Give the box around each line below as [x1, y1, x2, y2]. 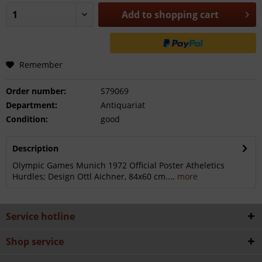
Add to [122, 8, 153, 21]
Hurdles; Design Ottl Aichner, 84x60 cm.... [12, 171, 175, 182]
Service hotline [6, 210, 75, 223]
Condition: [6, 113, 48, 125]
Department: [6, 99, 57, 111]
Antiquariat [100, 99, 145, 111]
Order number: [6, 85, 66, 96]
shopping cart [154, 8, 219, 21]
